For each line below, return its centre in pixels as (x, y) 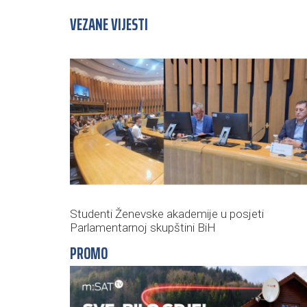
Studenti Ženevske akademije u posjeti (167, 214)
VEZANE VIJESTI (109, 25)
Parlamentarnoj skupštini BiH (143, 228)
